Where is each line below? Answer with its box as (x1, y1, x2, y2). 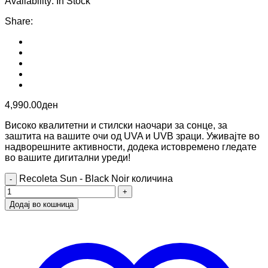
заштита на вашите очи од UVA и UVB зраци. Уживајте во (5, 130, 260, 141)
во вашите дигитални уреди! (5, 152, 130, 163)
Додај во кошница (10, 199, 74, 209)
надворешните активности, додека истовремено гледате (5, 141, 257, 152)
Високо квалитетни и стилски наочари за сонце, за (5, 120, 227, 130)
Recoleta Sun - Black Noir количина (19, 173, 173, 184)
